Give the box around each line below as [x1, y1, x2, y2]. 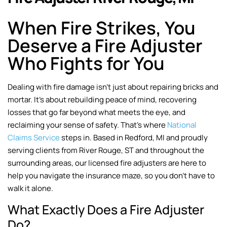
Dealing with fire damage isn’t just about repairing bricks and [8, 82, 218, 93]
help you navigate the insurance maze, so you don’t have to [8, 170, 215, 181]
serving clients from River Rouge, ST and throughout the [8, 145, 204, 156]
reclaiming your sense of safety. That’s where [8, 120, 167, 131]
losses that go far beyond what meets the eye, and [8, 107, 185, 118]
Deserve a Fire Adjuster [8, 33, 203, 58]
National [167, 120, 197, 131]
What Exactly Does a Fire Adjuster [8, 200, 204, 218]
